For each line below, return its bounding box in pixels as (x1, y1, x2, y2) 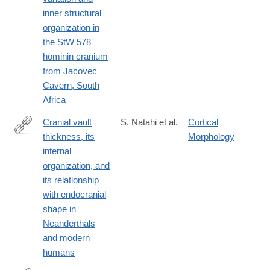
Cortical (188, 117, 218, 128)
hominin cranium (43, 51, 108, 62)
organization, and (43, 160, 110, 171)
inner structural (43, 8, 101, 19)
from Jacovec (43, 66, 97, 77)
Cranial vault (43, 117, 92, 128)
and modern (43, 233, 90, 243)
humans (43, 247, 75, 258)
